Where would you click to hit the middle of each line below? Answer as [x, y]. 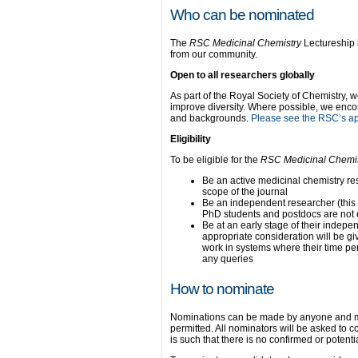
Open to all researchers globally [243, 75]
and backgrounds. [211, 118]
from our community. [214, 54]
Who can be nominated [242, 15]
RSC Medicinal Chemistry [245, 43]
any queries [228, 259]
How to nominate [222, 289]
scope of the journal [245, 192]
